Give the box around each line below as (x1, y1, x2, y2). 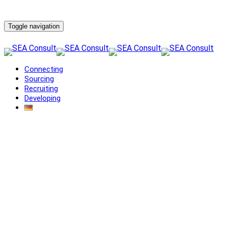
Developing (24, 94, 61, 103)
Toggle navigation (8, 22, 60, 30)
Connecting (24, 65, 63, 74)
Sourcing (24, 74, 54, 83)
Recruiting (24, 84, 58, 93)
